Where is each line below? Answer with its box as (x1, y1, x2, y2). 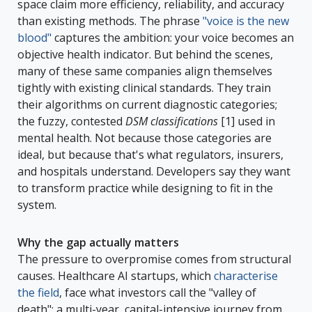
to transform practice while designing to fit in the (17, 180, 273, 196)
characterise (214, 267, 278, 283)
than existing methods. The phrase (17, 13, 203, 29)
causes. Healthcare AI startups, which (17, 267, 214, 283)
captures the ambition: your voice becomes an (52, 29, 294, 45)
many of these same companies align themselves (17, 63, 272, 79)
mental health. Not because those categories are (17, 130, 272, 146)
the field (17, 284, 59, 300)
